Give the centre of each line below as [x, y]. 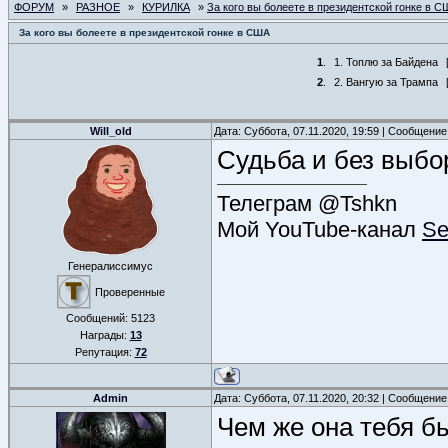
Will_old [110, 131]
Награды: [104, 335]
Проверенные [129, 292]
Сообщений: [98, 318]
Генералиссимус [110, 266]
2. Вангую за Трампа [385, 82]
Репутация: [104, 352]
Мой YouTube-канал [319, 229]
